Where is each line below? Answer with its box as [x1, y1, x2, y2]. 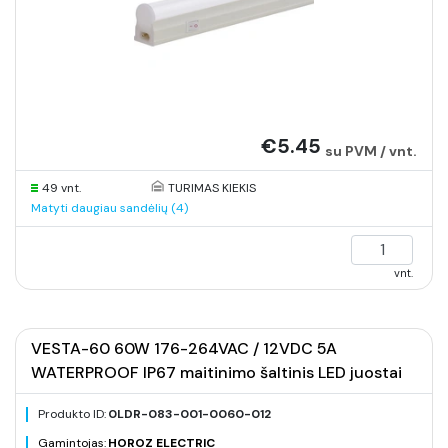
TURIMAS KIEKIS [167, 180, 256, 196]
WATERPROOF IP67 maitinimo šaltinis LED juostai [31, 362, 402, 383]
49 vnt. [42, 180, 81, 196]
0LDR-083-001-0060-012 [108, 406, 271, 422]
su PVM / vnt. [325, 142, 417, 160]
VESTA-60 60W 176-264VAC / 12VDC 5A [31, 338, 337, 359]
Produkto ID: [38, 406, 106, 422]
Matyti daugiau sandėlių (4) [31, 200, 188, 216]
